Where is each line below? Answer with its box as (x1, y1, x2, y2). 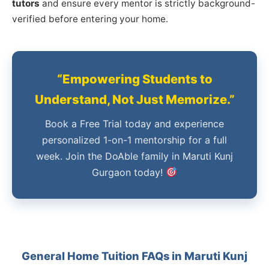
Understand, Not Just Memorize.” (34, 91, 235, 107)
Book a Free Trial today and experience (45, 117, 224, 130)
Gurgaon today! (92, 166, 166, 178)
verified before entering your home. (12, 13, 168, 25)
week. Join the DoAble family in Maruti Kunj (36, 150, 233, 162)
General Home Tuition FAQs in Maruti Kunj (22, 249, 247, 262)
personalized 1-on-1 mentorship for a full (42, 133, 227, 146)
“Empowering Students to (56, 71, 213, 86)
